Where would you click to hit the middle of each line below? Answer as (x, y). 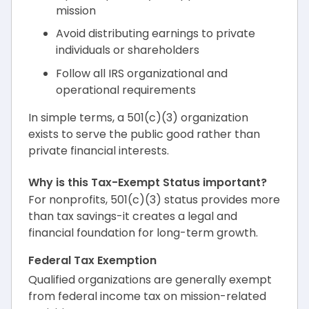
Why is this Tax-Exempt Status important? (148, 182)
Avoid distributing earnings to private (156, 34)
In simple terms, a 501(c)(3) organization (138, 117)
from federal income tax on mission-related (147, 296)
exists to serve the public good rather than (144, 134)
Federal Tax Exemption (92, 260)
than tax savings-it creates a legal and (133, 216)
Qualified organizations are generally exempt (150, 279)
